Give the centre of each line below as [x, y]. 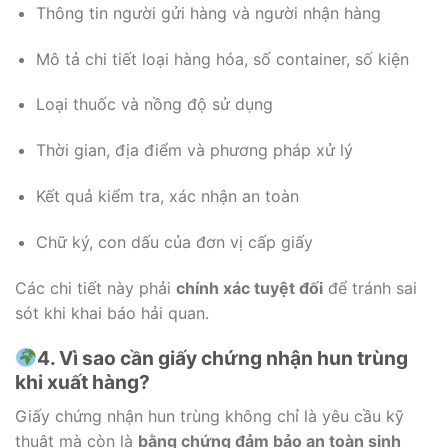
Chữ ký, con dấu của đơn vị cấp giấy [174, 241]
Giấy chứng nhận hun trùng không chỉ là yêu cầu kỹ [209, 415]
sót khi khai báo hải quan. [112, 312]
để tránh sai [370, 287]
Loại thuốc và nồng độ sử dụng [154, 104]
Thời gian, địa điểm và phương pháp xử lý [194, 150]
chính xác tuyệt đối [249, 287]
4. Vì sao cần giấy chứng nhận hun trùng [222, 358]
